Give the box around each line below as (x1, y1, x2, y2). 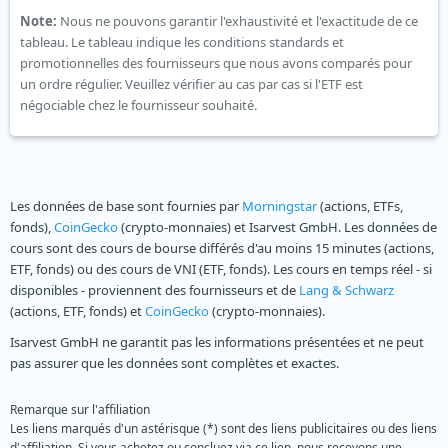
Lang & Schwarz (299, 281, 394, 300)
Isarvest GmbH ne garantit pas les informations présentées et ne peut (10, 333, 424, 352)
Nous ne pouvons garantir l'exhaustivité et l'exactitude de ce (57, 12, 418, 31)
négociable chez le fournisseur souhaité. (20, 96, 257, 115)
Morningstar (242, 197, 317, 216)
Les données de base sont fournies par (10, 197, 242, 216)
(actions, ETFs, (317, 197, 403, 216)
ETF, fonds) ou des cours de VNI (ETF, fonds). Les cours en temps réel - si (10, 260, 432, 279)
